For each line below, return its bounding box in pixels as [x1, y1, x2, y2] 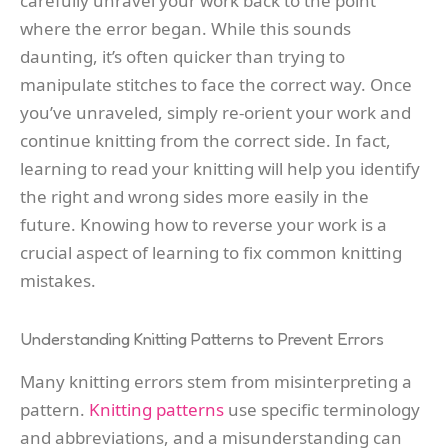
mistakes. [20, 269, 96, 293]
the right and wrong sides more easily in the [20, 185, 369, 209]
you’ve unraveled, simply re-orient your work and [20, 101, 411, 125]
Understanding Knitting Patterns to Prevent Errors [20, 327, 384, 349]
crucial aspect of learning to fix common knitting [20, 241, 402, 265]
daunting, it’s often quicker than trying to [20, 45, 345, 69]
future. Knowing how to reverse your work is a [20, 213, 387, 237]
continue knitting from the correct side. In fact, [20, 129, 391, 153]
